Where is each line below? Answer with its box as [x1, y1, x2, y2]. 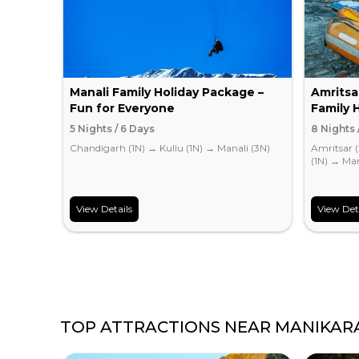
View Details [76, 203, 133, 216]
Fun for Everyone [70, 101, 175, 116]
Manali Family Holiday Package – [70, 85, 264, 100]
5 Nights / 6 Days [70, 123, 155, 135]
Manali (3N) [217, 142, 271, 155]
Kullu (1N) [159, 142, 204, 155]
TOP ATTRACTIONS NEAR [60, 317, 276, 337]
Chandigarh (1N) [70, 142, 146, 155]
